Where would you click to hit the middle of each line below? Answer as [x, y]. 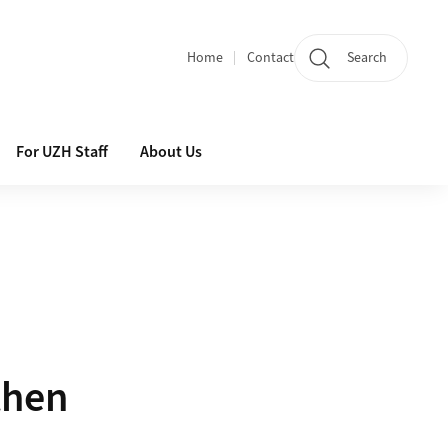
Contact [270, 57]
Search [367, 58]
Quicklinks [225, 70]
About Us [171, 152]
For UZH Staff [62, 152]
